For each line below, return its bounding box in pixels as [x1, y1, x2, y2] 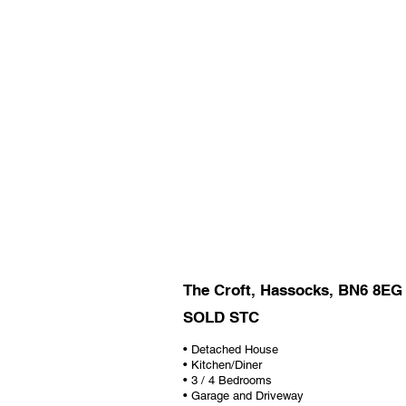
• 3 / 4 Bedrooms [183, 373, 272, 387]
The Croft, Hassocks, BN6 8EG [183, 281, 402, 299]
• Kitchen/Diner [183, 358, 262, 372]
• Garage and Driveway [183, 389, 304, 402]
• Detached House [183, 343, 278, 356]
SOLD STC [183, 308, 259, 326]
